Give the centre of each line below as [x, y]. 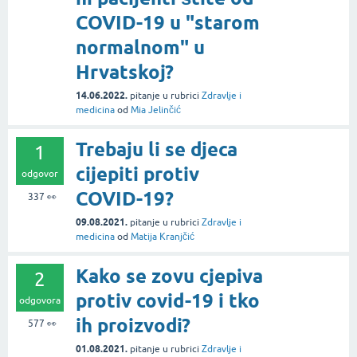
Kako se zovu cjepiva [169, 277]
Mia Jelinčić [156, 110]
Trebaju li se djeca [157, 150]
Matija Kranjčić [163, 237]
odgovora [40, 301]
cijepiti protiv [137, 175]
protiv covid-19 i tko [168, 301]
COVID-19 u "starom [168, 23]
